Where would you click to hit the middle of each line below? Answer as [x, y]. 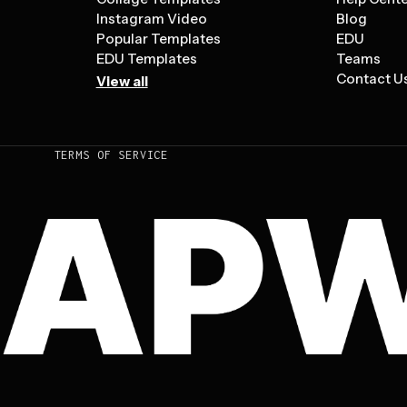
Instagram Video [151, 19]
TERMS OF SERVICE [111, 154]
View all [122, 81]
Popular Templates [158, 39]
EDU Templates [146, 59]
